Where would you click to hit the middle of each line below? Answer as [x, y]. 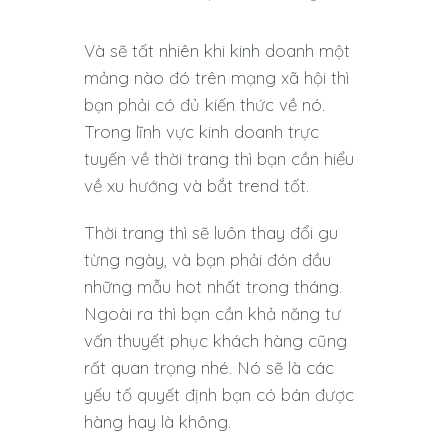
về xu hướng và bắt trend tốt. [196, 186]
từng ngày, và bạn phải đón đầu [207, 260]
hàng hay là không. [157, 422]
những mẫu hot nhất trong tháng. [213, 287]
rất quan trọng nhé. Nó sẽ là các [209, 368]
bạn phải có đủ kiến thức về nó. [204, 105]
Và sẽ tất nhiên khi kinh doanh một [217, 51]
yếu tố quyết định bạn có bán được [219, 395]
